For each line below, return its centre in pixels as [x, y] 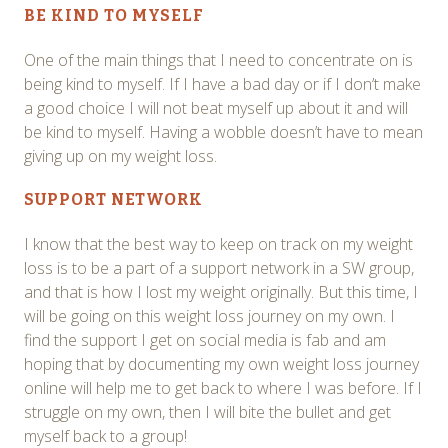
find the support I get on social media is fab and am [205, 339]
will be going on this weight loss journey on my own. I [209, 315]
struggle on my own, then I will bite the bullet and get [207, 411]
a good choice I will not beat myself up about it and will [216, 107]
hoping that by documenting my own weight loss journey [221, 363]
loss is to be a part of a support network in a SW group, [219, 267]
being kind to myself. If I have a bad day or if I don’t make [222, 83]
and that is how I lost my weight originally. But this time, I [221, 291]
